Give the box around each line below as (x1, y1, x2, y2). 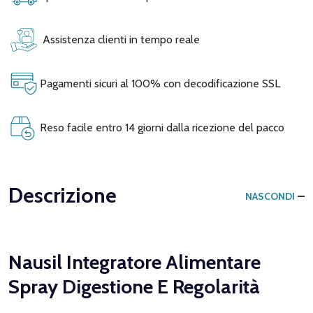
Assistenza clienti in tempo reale (37, 32, 200, 46)
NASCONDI (245, 189, 295, 203)
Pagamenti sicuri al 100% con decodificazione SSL (37, 76, 280, 90)
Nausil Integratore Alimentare (8, 249, 261, 274)
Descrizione (8, 182, 117, 208)
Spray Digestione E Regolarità (8, 274, 260, 298)
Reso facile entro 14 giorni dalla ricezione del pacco (37, 120, 284, 134)
